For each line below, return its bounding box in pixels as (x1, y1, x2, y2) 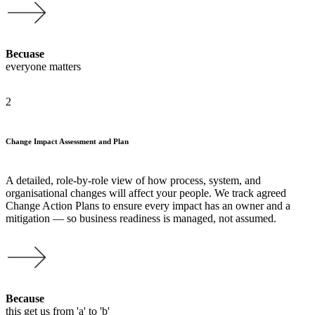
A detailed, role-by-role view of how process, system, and (6, 174, 261, 186)
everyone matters (6, 60, 81, 72)
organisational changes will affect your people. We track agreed (6, 186, 286, 199)
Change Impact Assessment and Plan (6, 136, 129, 146)
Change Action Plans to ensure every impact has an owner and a (6, 199, 290, 212)
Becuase (6, 47, 44, 60)
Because (6, 292, 44, 304)
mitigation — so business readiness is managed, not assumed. (6, 212, 276, 224)
